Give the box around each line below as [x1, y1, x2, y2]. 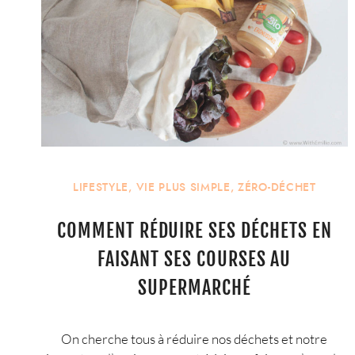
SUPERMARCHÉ [138, 276, 251, 300]
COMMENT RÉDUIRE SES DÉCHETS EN [56, 219, 332, 243]
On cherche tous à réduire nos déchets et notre [61, 330, 328, 347]
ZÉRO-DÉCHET [238, 179, 316, 195]
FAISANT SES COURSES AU [97, 247, 292, 272]
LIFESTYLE [73, 179, 129, 195]
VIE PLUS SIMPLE [136, 179, 231, 195]
